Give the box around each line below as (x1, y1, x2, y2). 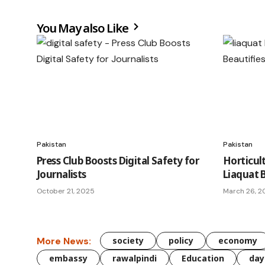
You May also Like (37, 20, 131, 36)
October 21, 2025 (37, 186, 95, 196)
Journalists (37, 167, 86, 181)
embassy (49, 253, 88, 264)
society (112, 235, 144, 246)
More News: (37, 234, 91, 247)
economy (218, 235, 257, 246)
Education (182, 253, 224, 264)
